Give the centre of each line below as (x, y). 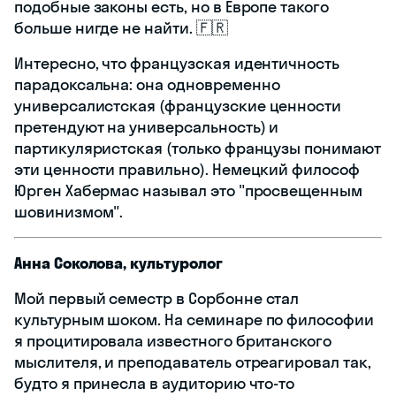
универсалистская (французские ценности (178, 106)
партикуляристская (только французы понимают (198, 148)
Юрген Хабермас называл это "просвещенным (189, 191)
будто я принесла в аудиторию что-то (155, 384)
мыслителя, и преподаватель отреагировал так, (193, 362)
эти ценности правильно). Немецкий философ (187, 170)
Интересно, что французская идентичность (177, 64)
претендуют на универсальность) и (147, 127)
